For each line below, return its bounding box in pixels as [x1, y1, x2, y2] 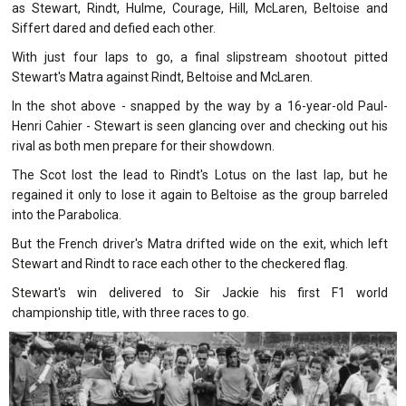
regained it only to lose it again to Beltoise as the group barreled [12, 187, 388, 202]
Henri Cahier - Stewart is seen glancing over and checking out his [12, 118, 388, 133]
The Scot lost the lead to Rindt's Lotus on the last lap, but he [12, 167, 388, 182]
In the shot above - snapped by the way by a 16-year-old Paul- [12, 98, 388, 113]
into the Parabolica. [12, 207, 121, 222]
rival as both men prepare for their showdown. [12, 138, 275, 153]
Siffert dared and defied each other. [12, 20, 216, 35]
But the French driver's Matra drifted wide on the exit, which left [12, 236, 388, 251]
